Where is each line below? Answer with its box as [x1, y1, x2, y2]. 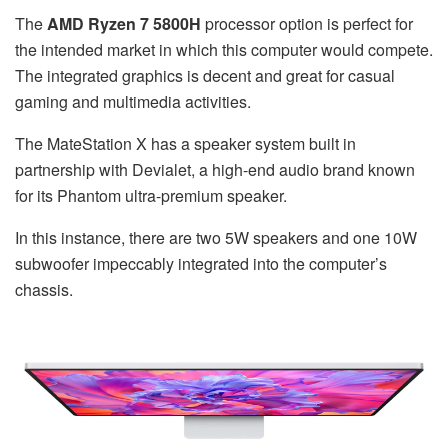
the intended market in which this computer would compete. [15, 38, 433, 62]
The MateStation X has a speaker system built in [15, 132, 356, 156]
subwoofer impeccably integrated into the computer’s [15, 252, 387, 276]
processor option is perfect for [201, 12, 413, 36]
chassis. [15, 278, 73, 302]
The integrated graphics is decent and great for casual [15, 64, 395, 88]
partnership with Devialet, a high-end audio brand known [15, 158, 415, 182]
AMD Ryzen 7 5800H [47, 12, 201, 36]
